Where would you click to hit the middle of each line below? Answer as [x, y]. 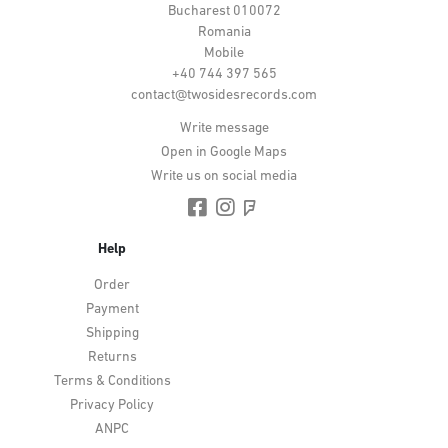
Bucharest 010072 [224, 11]
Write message [224, 128]
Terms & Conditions [112, 381]
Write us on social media [224, 176]
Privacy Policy [112, 405]
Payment [112, 309]
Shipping [112, 333]
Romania [224, 32]
